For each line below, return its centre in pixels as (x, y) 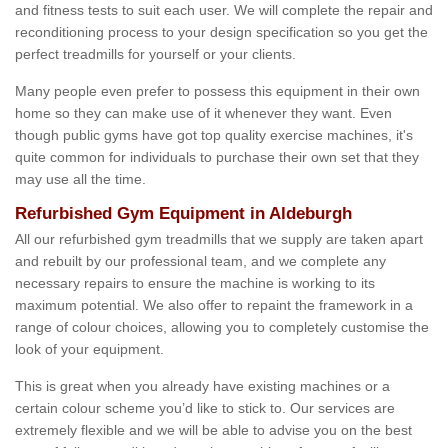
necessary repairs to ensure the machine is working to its (195, 283)
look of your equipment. (89, 349)
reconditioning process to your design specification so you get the (221, 32)
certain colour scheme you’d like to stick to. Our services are (205, 408)
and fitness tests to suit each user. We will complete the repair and (224, 10)
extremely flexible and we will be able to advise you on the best (213, 430)
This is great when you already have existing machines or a (202, 386)
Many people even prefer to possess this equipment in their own (217, 91)
